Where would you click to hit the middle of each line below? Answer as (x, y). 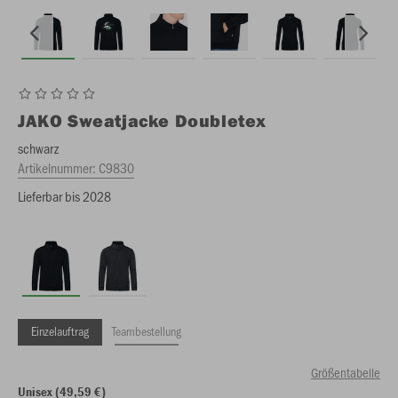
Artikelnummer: (58, 167)
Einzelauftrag (60, 331)
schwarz (38, 148)
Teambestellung (147, 331)
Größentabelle (346, 372)
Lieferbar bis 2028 (64, 196)
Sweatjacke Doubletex (167, 120)
